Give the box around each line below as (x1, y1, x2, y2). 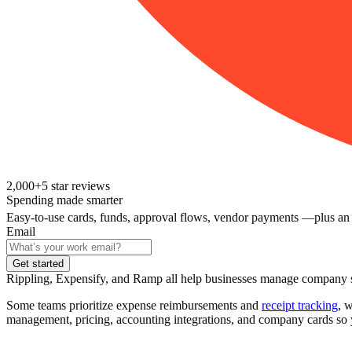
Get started (13, 258, 64, 270)
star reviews (48, 178, 110, 192)
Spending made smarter (6, 192, 123, 207)
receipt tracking (262, 299, 338, 313)
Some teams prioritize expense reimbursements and (6, 299, 262, 313)
